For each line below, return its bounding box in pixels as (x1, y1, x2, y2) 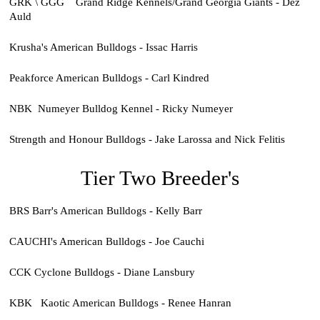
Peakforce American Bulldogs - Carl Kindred (9, 71, 209, 84)
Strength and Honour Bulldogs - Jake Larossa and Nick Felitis (9, 132, 285, 145)
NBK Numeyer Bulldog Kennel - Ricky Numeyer (9, 101, 236, 114)
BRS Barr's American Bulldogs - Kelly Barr (9, 204, 202, 217)
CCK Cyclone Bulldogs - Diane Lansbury (9, 266, 195, 279)
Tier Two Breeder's (81, 166, 239, 189)
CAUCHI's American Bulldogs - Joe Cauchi (9, 235, 204, 248)
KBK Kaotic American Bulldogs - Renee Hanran (9, 296, 231, 309)
